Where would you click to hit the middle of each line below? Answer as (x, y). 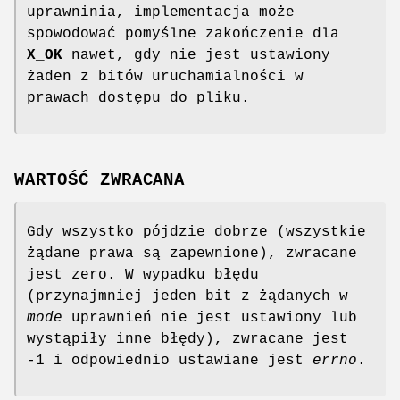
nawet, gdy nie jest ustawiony (196, 55)
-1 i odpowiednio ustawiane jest (170, 361)
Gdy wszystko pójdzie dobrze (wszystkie (196, 233)
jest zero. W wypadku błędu (143, 275)
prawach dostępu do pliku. (138, 98)
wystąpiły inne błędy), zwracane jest (187, 340)
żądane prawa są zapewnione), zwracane (192, 254)
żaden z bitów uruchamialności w (165, 76)
